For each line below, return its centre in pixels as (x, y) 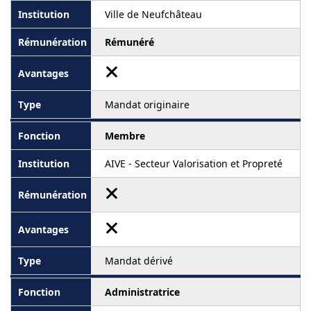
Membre (125, 136)
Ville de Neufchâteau (153, 15)
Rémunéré (129, 42)
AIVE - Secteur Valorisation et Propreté (194, 164)
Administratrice (142, 292)
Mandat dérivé (139, 261)
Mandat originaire (147, 105)
